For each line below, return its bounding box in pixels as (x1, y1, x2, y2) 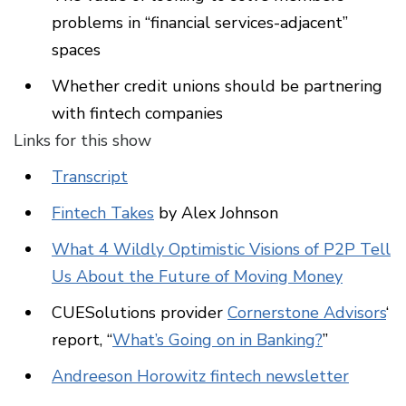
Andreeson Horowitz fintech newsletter (52, 365, 349, 388)
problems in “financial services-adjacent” (52, 12, 348, 34)
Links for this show (14, 130, 151, 152)
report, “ (52, 329, 112, 352)
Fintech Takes (52, 202, 154, 225)
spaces (52, 39, 101, 62)
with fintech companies (52, 102, 223, 125)
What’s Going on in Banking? (112, 329, 323, 352)
